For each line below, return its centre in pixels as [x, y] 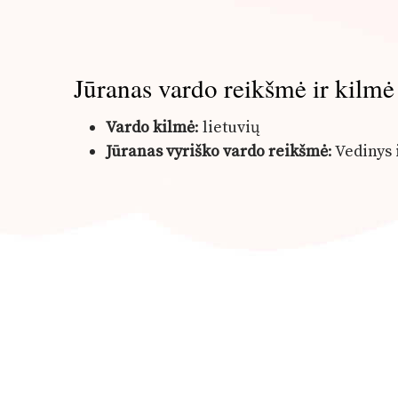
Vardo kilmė [151, 127]
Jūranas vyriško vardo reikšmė [217, 151]
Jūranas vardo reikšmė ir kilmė [234, 88]
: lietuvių [228, 127]
